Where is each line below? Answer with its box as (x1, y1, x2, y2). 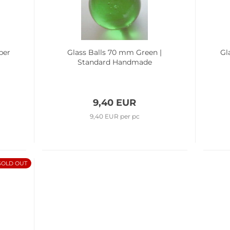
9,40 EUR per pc (89, 112, 140, 120)
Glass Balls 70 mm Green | (67, 48, 162, 57)
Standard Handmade (77, 57, 152, 67)
